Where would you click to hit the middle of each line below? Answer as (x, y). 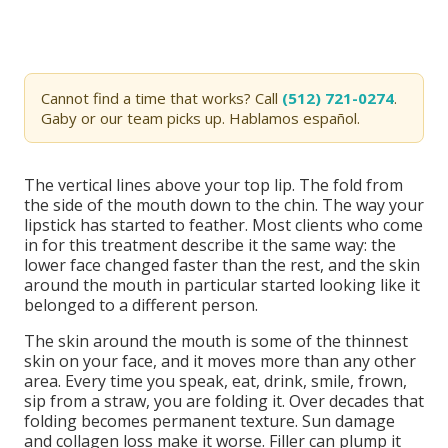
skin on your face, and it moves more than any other (220, 361)
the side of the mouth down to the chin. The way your (224, 205)
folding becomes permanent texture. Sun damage (209, 421)
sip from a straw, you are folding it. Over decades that (224, 401)
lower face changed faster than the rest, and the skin (222, 265)
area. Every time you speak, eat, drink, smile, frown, (215, 381)
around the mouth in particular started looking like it (222, 285)
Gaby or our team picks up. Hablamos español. (200, 118)
